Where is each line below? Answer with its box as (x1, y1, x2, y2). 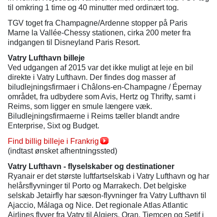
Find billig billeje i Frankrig (8, 137, 99, 145)
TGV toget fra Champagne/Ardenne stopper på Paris (8, 19, 187, 27)
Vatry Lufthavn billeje (8, 54, 85, 62)
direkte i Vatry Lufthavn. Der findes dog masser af (8, 73, 175, 81)
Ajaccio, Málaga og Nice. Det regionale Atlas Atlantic (8, 201, 188, 209)
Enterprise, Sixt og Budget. (8, 122, 99, 130)
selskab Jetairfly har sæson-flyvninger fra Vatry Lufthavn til (8, 191, 206, 200)
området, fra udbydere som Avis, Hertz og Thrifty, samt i (8, 93, 196, 101)
